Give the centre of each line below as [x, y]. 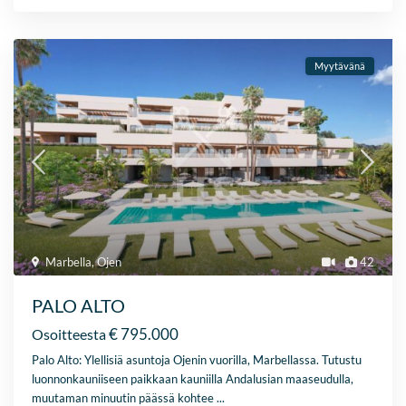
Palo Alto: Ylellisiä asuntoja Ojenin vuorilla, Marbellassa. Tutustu [197, 360]
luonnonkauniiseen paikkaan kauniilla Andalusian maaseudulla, [193, 379]
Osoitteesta [69, 334]
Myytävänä [339, 66]
